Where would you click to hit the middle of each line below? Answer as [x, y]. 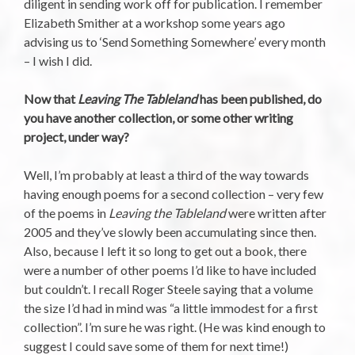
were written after [276, 212]
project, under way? [76, 136]
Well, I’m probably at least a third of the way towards [166, 174]
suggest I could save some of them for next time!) [156, 345]
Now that [51, 98]
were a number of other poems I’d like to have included [170, 269]
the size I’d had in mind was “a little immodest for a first [171, 307]
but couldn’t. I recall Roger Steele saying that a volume [168, 288]
